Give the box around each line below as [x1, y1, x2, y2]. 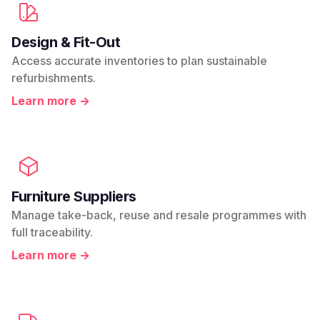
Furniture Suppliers [11, 188, 136, 206]
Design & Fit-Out [11, 34, 120, 51]
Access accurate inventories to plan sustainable [11, 54, 267, 69]
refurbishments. [11, 71, 96, 86]
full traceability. [11, 225, 93, 240]
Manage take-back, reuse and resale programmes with [11, 208, 306, 223]
